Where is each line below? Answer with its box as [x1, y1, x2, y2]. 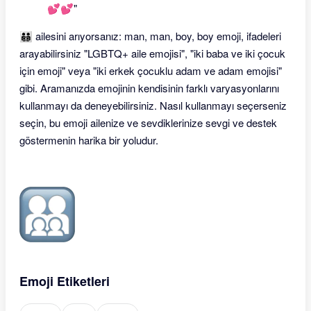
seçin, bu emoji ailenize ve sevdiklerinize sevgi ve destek [19, 115, 277, 130]
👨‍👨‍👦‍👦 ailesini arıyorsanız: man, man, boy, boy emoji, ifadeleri [19, 28, 281, 43]
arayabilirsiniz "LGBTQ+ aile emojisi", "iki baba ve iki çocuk [19, 46, 285, 60]
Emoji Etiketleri [19, 272, 110, 290]
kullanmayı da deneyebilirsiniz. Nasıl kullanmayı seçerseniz [19, 98, 287, 112]
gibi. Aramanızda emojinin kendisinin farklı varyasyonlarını [19, 81, 279, 95]
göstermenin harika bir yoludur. [19, 133, 158, 147]
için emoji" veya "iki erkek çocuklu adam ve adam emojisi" [19, 63, 282, 78]
